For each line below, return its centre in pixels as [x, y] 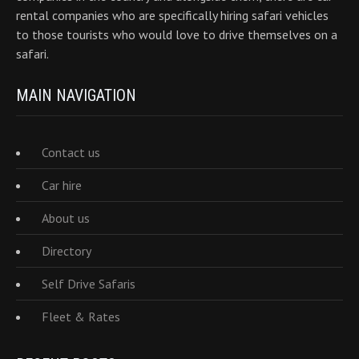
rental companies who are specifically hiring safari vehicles [172, 15]
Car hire [62, 185]
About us [66, 218]
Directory [67, 251]
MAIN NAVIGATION [76, 95]
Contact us [71, 152]
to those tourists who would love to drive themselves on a [177, 34]
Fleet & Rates [81, 317]
